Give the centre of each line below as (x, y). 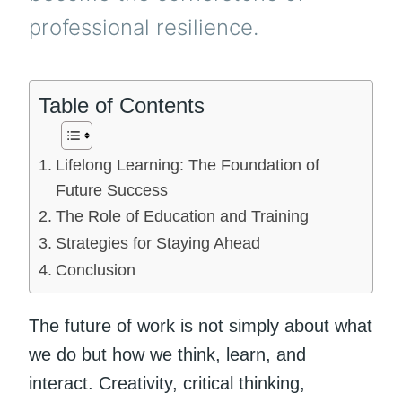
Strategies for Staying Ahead (157, 243)
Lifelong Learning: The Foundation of (187, 165)
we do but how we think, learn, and (167, 354)
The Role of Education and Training (182, 216)
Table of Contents (122, 105)
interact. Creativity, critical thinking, (167, 383)
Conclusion (95, 270)
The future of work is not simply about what (201, 325)
